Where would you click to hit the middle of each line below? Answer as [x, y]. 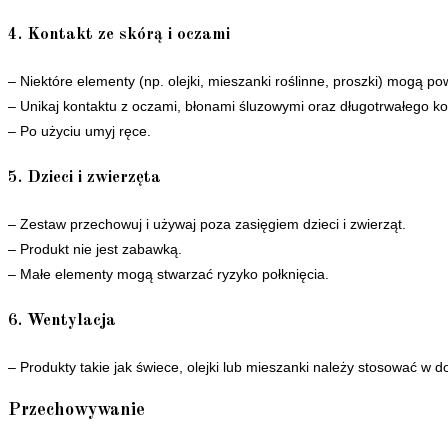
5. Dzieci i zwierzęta [84, 178]
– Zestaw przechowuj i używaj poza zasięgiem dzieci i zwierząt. [207, 223]
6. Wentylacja [62, 321]
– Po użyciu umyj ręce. [79, 130]
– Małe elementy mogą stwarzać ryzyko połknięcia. [168, 273]
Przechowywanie [76, 409]
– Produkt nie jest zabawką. [95, 248]
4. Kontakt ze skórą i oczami [119, 34]
